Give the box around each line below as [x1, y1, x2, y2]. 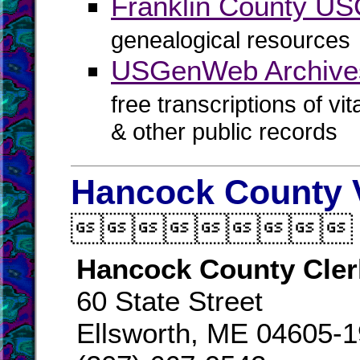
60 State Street [76, 285, 263, 317]
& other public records [111, 119, 337, 150]
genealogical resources [111, 27, 350, 53]
